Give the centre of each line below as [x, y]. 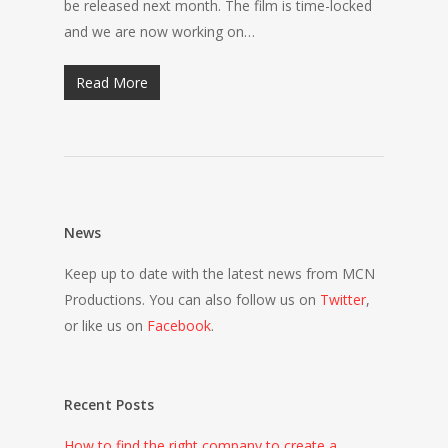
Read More [112, 82]
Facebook [179, 325]
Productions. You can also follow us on [192, 299]
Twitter [343, 299]
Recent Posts [109, 404]
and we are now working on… [159, 31]
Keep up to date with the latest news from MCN [219, 273]
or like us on [105, 325]
